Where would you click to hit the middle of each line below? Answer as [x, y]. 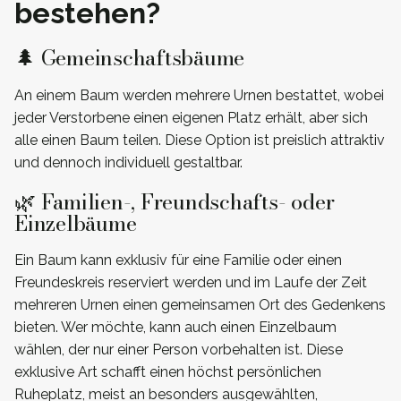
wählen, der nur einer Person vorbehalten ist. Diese [179, 350]
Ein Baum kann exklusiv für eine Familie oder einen [178, 260]
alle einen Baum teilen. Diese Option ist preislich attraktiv [200, 140]
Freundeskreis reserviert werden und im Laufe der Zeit [191, 283]
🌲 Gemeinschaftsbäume [130, 57]
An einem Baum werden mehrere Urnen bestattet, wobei [199, 95]
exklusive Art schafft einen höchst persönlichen [168, 372]
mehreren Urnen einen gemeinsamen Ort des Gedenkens [200, 305]
